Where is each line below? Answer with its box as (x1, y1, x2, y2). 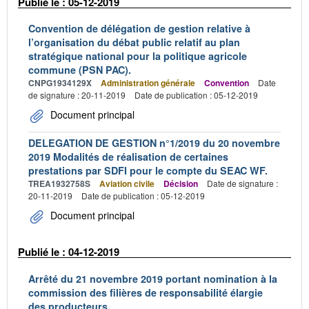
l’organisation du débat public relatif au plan (28, 35, 240, 50)
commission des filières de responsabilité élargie (28, 285, 263, 299)
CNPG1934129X (28, 77, 92, 90)
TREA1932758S (28, 177, 90, 190)
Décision (163, 177, 198, 190)
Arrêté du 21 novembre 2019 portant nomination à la (28, 271, 277, 286)
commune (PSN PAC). (28, 63, 131, 77)
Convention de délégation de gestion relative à (28, 21, 250, 36)
